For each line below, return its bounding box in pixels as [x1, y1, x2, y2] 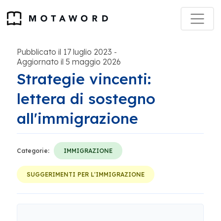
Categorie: [17, 147, 49, 154]
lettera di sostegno [17, 89, 155, 108]
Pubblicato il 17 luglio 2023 [17, 47, 112, 57]
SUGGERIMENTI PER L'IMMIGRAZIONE [27, 171, 145, 178]
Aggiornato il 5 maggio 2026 [17, 57, 121, 67]
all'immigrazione [17, 109, 138, 128]
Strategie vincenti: [17, 70, 151, 88]
